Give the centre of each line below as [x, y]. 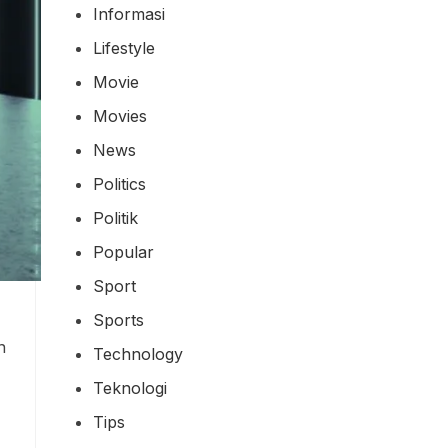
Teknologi [130, 387]
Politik [115, 217]
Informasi [129, 13]
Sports [118, 319]
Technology [138, 353]
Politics [119, 183]
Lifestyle [124, 47]
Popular [123, 251]
